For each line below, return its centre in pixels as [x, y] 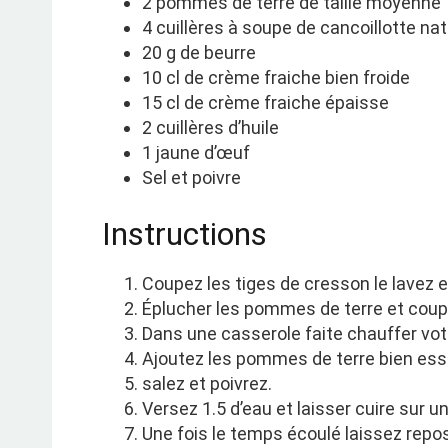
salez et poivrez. [207, 383]
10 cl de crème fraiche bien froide [276, 77]
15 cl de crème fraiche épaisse [265, 102]
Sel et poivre [191, 177]
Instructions [184, 234]
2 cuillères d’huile [210, 127]
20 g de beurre [199, 52]
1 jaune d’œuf [196, 152]
